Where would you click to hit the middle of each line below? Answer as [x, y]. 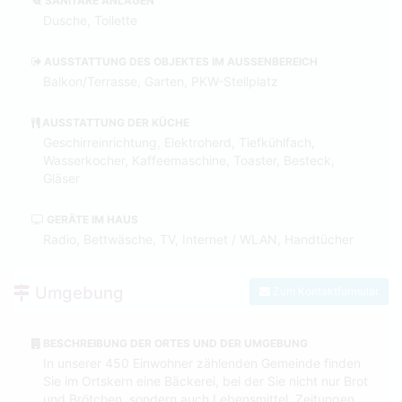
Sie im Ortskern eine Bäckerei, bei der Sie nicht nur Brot [205, 380]
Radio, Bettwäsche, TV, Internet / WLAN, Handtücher [198, 239]
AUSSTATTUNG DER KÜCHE [114, 122]
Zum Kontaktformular [324, 292]
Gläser [61, 178]
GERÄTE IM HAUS [91, 219]
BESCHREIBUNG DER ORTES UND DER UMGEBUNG [174, 343]
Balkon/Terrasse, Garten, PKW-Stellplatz [161, 81]
